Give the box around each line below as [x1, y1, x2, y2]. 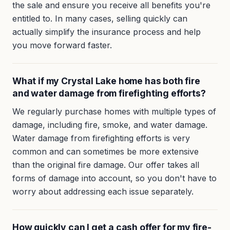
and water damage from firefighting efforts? [12, 88, 206, 99]
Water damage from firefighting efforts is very [12, 133, 190, 144]
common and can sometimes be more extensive [12, 146, 199, 157]
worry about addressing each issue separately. [12, 186, 194, 197]
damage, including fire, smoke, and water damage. [12, 120, 207, 130]
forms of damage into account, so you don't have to [12, 173, 217, 184]
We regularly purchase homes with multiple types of [12, 106, 216, 117]
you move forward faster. [12, 40, 112, 51]
